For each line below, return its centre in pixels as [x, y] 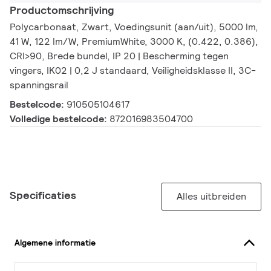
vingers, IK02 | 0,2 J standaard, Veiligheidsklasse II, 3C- [133, 71]
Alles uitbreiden [211, 197]
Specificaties [43, 195]
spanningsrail [39, 85]
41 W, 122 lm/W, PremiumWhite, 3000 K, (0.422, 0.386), [134, 42]
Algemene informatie [55, 242]
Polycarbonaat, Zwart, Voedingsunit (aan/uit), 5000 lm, [134, 27]
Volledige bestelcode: [60, 119]
